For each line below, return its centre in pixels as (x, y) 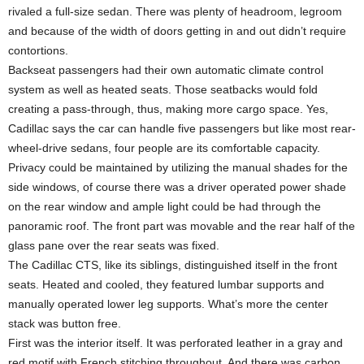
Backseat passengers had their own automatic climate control (166, 70)
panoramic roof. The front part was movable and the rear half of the (182, 226)
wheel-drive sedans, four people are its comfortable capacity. (164, 148)
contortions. (38, 50)
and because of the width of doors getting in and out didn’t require (177, 31)
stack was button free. (65, 323)
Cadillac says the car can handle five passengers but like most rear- (182, 128)
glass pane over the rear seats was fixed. (114, 245)
